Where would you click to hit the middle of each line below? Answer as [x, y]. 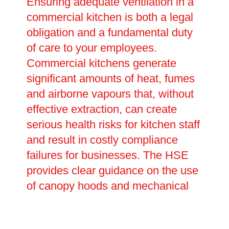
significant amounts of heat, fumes [110, 78]
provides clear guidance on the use [112, 170]
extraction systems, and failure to [107, 201]
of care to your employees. [91, 48]
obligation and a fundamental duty [109, 32]
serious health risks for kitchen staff [113, 124]
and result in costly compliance [102, 140]
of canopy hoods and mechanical [107, 186]
